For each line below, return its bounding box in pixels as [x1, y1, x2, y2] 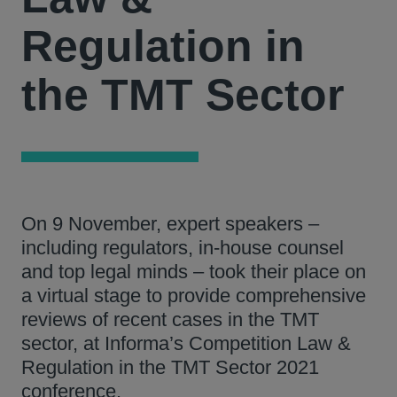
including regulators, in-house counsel [21, 237, 344, 259]
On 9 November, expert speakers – [21, 213, 319, 235]
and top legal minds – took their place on [21, 261, 366, 283]
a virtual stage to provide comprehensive [21, 284, 366, 307]
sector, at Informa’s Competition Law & [21, 332, 351, 354]
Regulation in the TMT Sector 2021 [21, 356, 319, 378]
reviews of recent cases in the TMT [21, 308, 319, 331]
